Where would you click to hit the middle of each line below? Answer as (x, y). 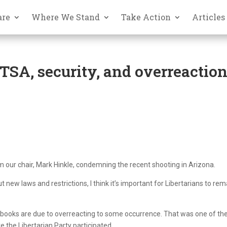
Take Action (146, 17)
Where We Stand (66, 17)
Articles (209, 17)
